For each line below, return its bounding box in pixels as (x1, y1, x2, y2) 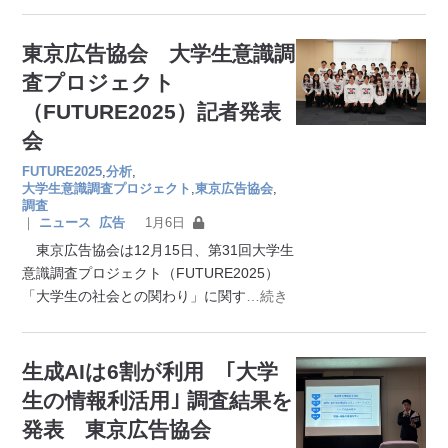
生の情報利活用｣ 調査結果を (22, 388, 294, 412)
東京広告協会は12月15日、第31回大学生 (22, 241, 295, 258)
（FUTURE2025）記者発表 (22, 99, 282, 123)
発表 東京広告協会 (22, 417, 212, 441)
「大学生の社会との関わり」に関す (22, 287, 247, 304)
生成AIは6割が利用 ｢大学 (22, 359, 279, 383)
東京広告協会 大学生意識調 (22, 41, 296, 65)
